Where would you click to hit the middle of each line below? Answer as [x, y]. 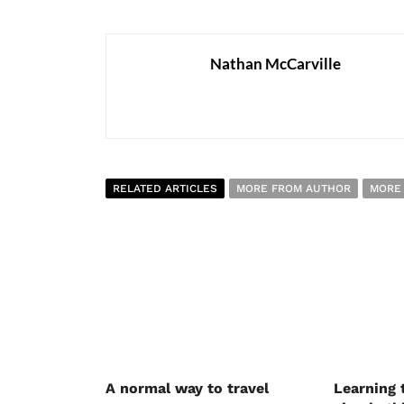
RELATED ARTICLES [165, 188]
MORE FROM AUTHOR [294, 188]
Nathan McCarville [275, 63]
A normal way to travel [187, 388]
